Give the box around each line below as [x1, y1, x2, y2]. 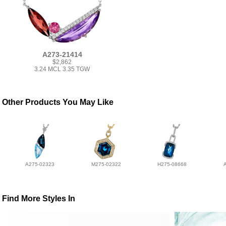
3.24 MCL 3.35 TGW [34, 66, 90, 73]
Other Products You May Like [2, 98, 114, 106]
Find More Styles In [2, 194, 76, 203]
